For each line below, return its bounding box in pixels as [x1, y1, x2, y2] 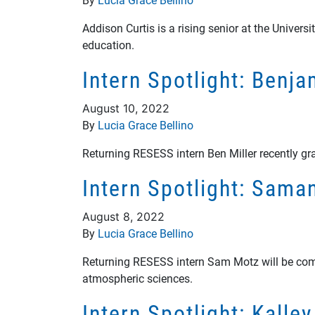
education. [82, 37, 134, 52]
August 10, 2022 [82, 101, 169, 115]
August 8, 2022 [82, 210, 165, 224]
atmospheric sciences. [82, 271, 193, 285]
